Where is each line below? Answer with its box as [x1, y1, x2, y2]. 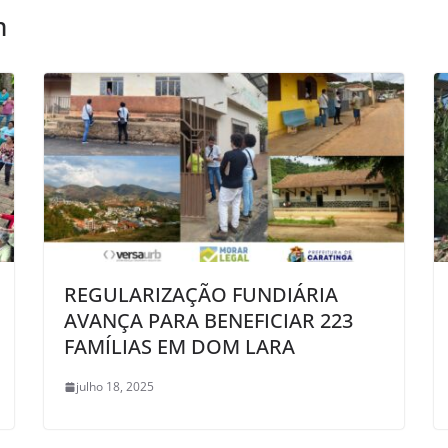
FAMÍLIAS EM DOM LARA [64, 333, 295, 361]
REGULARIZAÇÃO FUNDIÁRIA [64, 281, 338, 309]
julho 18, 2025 [76, 378, 154, 396]
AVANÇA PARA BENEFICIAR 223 [64, 307, 353, 335]
